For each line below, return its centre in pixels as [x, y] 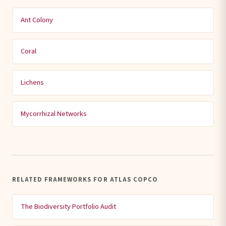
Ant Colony [37, 20]
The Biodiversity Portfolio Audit [68, 207]
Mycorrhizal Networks [54, 114]
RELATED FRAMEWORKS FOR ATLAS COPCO [85, 180]
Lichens [32, 82]
